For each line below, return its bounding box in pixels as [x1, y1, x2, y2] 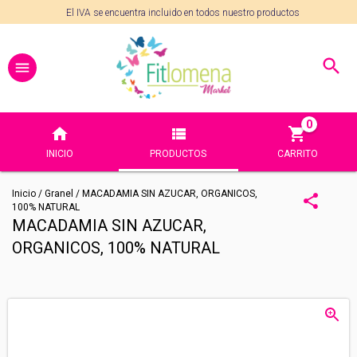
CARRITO [277, 148, 318, 159]
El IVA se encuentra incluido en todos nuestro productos [65, 7, 300, 18]
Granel [45, 188, 76, 199]
